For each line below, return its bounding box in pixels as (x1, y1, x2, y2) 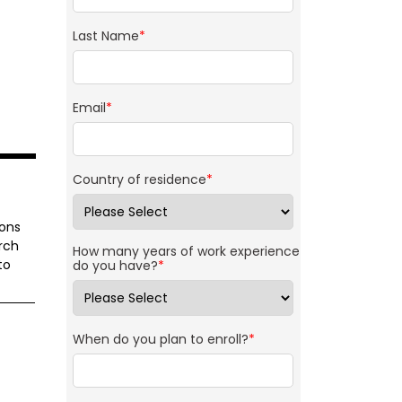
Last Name (72, 27, 139, 46)
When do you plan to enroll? (72, 330, 249, 349)
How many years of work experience (72, 242, 300, 261)
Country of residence (72, 170, 206, 189)
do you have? (72, 257, 158, 275)
